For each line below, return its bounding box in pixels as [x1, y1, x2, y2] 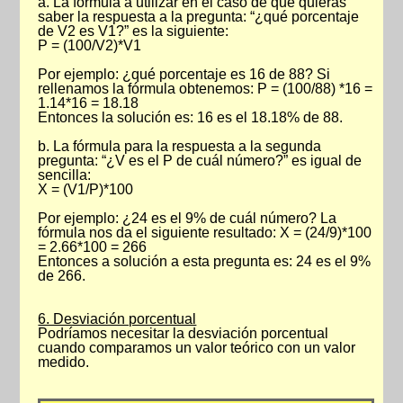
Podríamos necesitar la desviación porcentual [38, 326, 329, 341]
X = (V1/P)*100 [38, 182, 134, 197]
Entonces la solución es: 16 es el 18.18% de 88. [38, 110, 344, 125]
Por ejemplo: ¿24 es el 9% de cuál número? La [38, 210, 337, 226]
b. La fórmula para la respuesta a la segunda [38, 139, 322, 154]
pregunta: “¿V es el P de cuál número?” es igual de [38, 153, 363, 168]
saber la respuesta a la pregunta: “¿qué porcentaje [38, 9, 360, 24]
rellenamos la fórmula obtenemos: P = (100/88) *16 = [38, 81, 373, 96]
